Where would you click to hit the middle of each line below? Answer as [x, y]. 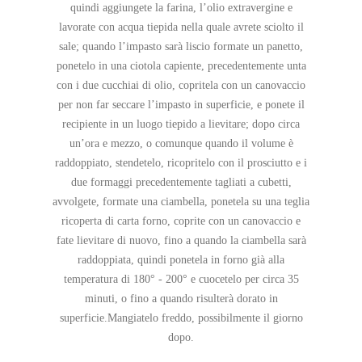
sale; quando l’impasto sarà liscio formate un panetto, [181, 47]
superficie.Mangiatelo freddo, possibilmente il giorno [181, 318]
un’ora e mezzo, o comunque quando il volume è [181, 144]
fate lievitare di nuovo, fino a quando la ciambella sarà [181, 241]
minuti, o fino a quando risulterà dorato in [181, 299]
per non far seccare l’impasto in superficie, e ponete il [181, 105]
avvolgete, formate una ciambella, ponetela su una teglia [181, 202]
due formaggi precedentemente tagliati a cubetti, [181, 183]
